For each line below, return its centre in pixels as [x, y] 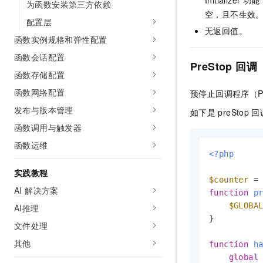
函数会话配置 [40, 57]
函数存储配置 [40, 75]
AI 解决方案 [36, 190]
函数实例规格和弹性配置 [61, 39]
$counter [229, 179]
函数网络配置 [40, 92]
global [244, 257]
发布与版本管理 [44, 110]
